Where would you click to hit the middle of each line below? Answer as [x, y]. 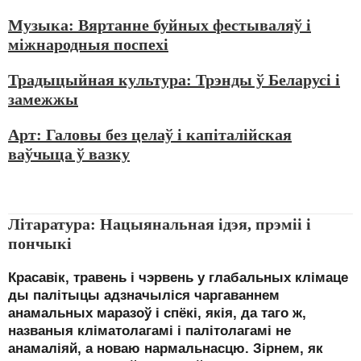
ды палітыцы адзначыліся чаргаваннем [144, 295]
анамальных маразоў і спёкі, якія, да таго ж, [157, 313]
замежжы [43, 99]
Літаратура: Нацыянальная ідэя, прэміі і [160, 224]
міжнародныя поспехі [88, 44]
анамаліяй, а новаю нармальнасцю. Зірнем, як [166, 349]
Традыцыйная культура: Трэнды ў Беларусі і [174, 80]
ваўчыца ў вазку [69, 154]
